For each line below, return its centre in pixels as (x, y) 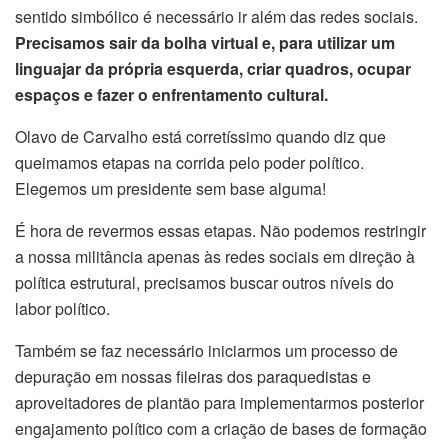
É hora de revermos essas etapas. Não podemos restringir (220, 230)
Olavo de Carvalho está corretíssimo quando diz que (200, 136)
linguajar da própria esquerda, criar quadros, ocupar (213, 68)
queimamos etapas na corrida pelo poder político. (191, 162)
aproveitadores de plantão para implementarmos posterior (219, 402)
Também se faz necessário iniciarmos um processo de (206, 350)
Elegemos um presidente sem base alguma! (170, 188)
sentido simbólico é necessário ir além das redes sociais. (216, 16)
